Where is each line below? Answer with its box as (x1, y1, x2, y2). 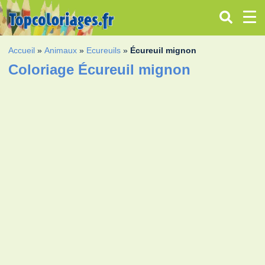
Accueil (8, 45, 35, 55)
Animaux (44, 45, 77, 55)
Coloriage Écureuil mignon (8, 61, 191, 77)
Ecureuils (86, 45, 121, 55)
